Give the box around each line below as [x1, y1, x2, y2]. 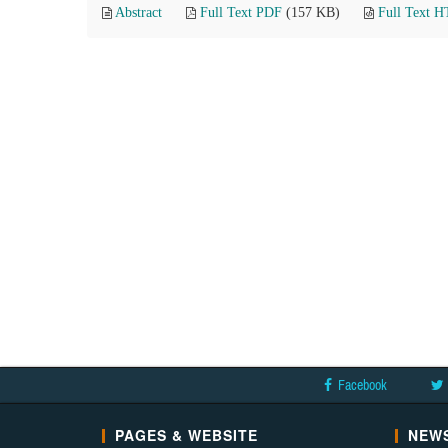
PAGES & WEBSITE [115, 425, 258, 445]
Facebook [338, 377, 387, 393]
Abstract [115, 5, 162, 20]
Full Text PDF [200, 5, 282, 20]
